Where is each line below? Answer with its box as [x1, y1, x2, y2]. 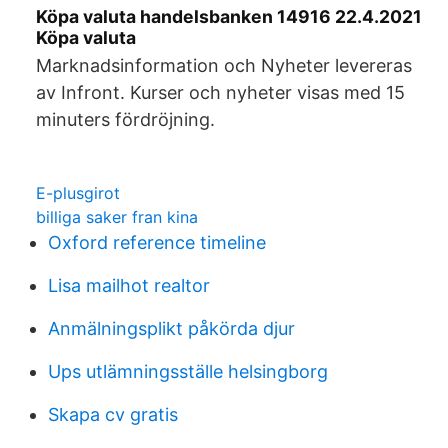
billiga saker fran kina [36, 207, 198, 227]
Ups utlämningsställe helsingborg [48, 361, 328, 382]
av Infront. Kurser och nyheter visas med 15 [36, 82, 405, 103]
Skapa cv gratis [48, 404, 178, 425]
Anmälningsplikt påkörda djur [48, 318, 295, 339]
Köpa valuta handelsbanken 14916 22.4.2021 [36, 6, 422, 27]
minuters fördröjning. [36, 109, 215, 130]
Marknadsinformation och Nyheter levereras [36, 55, 412, 76]
